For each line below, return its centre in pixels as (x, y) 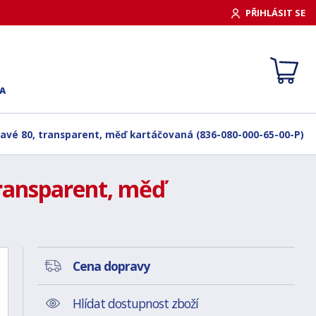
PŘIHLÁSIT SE (275, 12)
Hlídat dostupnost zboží (135, 303)
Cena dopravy (111, 266)
